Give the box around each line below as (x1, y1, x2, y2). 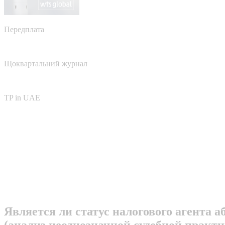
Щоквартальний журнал (4, 59, 87, 68)
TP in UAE (4, 93, 40, 102)
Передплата (4, 25, 44, 34)
